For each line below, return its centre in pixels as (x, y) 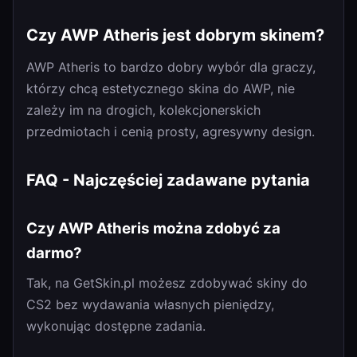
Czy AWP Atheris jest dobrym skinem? (175, 35)
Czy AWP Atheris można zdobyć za (153, 229)
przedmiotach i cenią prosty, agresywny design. (171, 131)
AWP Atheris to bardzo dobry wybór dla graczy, (171, 67)
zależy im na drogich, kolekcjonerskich (143, 110)
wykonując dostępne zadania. (116, 326)
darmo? (54, 253)
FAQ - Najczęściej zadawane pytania (168, 180)
